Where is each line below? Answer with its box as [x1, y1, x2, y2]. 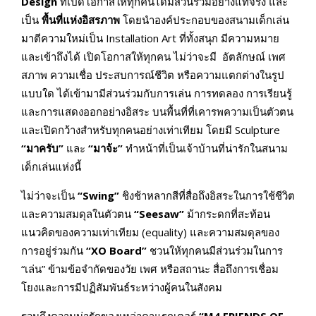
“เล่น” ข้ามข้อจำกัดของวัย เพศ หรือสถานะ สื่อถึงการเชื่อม [21, 262, 279, 276]
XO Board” [91, 243, 147, 258]
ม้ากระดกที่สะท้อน [184, 207, 270, 221]
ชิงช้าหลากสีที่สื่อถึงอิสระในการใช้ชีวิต [122, 188, 295, 203]
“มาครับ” [21, 141, 63, 156]
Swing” [83, 188, 122, 203]
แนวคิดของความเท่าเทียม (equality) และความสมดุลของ [21, 225, 279, 240]
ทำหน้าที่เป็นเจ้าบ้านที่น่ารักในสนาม [123, 141, 288, 156]
